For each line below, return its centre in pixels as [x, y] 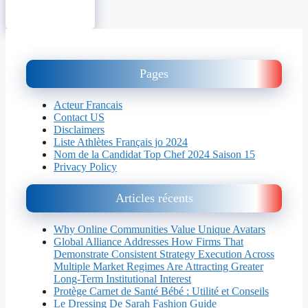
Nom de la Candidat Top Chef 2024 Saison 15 [154, 155]
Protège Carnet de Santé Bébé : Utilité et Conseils [161, 291]
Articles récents [154, 198]
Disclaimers [79, 130]
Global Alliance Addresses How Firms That [148, 242]
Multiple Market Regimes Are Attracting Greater [158, 267]
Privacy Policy [85, 167]
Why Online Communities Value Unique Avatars [159, 230]
